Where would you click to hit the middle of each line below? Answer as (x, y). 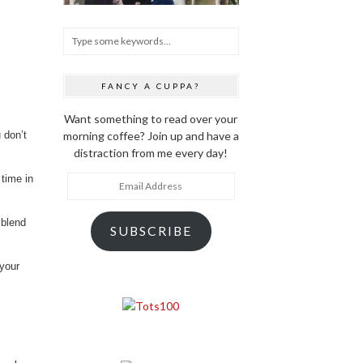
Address (88, 197)
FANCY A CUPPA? (151, 85)
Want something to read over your (151, 118)
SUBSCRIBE (151, 231)
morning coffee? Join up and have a (151, 135)
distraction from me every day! (151, 152)
